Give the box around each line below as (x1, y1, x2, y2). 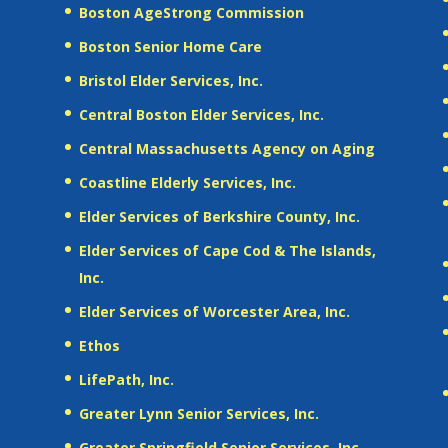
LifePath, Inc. (78, 369, 174, 389)
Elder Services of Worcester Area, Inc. (78, 301, 350, 321)
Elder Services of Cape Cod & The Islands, (78, 240, 376, 260)
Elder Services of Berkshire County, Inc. (78, 206, 360, 226)
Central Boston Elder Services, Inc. (78, 104, 324, 124)
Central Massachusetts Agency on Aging (78, 138, 375, 158)
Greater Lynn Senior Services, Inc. (78, 403, 319, 423)
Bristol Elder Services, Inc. (78, 70, 263, 90)
